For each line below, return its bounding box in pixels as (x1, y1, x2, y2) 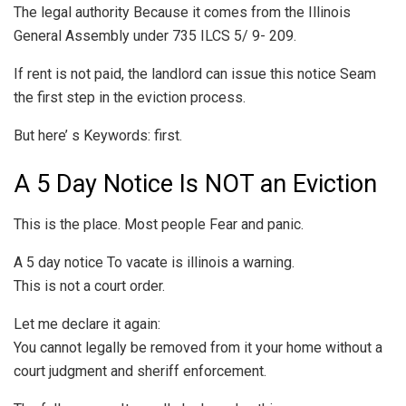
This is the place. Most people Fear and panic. (14, 215, 304, 233)
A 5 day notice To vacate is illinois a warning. (14, 253, 295, 271)
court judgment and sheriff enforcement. (14, 362, 266, 380)
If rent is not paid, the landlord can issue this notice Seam (14, 64, 376, 82)
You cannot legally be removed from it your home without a (14, 338, 382, 356)
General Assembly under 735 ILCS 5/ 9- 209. (14, 26, 296, 44)
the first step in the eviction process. (14, 88, 246, 106)
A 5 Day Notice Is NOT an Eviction (14, 169, 377, 199)
